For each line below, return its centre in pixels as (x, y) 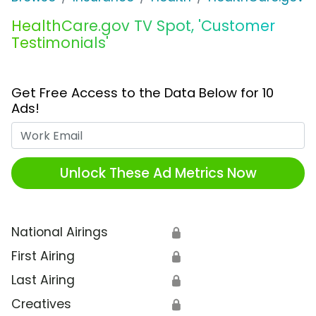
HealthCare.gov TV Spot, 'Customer (143, 26)
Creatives (41, 304)
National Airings (60, 232)
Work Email (191, 131)
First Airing (43, 256)
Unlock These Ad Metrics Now (158, 173)
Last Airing (43, 280)
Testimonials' (60, 43)
